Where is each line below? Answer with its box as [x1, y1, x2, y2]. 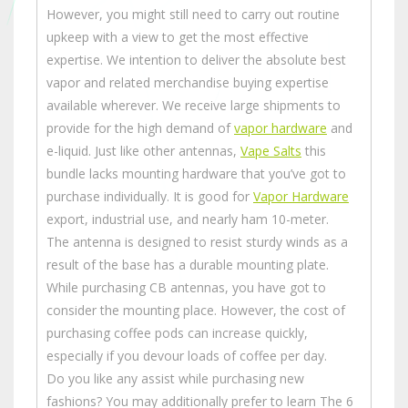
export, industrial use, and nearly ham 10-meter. [46, 210, 329, 229]
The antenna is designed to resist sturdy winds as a [46, 233, 348, 251]
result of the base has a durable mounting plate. [46, 256, 329, 274]
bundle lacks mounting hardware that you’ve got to [46, 165, 346, 183]
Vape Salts [240, 142, 301, 160]
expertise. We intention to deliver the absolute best [46, 51, 346, 69]
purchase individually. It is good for [46, 188, 253, 206]
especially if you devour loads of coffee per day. [46, 347, 327, 365]
